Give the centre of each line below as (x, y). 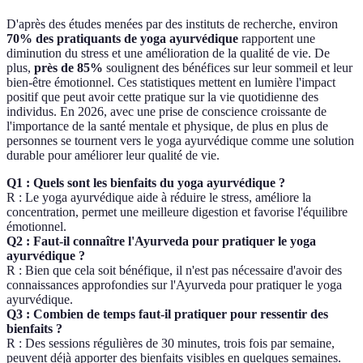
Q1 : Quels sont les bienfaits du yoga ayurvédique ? (146, 183)
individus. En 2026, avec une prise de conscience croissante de (167, 112)
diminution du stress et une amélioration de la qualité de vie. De (168, 53)
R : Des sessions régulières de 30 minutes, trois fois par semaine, (171, 344)
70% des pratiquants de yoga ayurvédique (122, 39)
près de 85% (68, 68)
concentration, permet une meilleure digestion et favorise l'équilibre (177, 212)
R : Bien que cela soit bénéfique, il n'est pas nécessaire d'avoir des (174, 271)
